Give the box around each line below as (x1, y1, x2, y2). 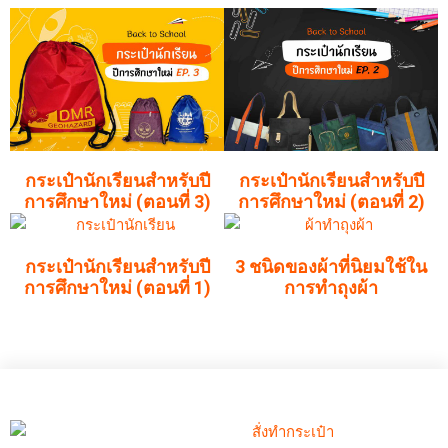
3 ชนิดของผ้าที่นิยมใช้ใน (235, 253, 427, 281)
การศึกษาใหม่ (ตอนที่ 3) (23, 188, 211, 216)
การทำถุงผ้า (284, 274, 378, 302)
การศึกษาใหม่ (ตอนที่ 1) (23, 274, 211, 302)
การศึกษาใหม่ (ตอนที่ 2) (237, 188, 425, 216)
